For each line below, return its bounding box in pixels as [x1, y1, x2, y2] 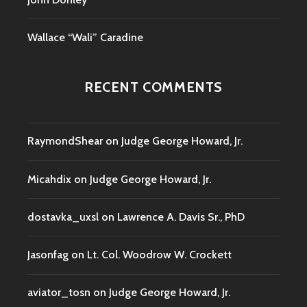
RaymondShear [27, 134, 103, 148]
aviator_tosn [27, 286, 90, 299]
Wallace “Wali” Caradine [27, 31, 143, 45]
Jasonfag [27, 248, 69, 262]
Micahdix [27, 172, 71, 186]
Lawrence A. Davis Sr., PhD [117, 210, 245, 223]
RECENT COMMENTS [84, 79, 223, 96]
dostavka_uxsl [27, 210, 99, 223]
